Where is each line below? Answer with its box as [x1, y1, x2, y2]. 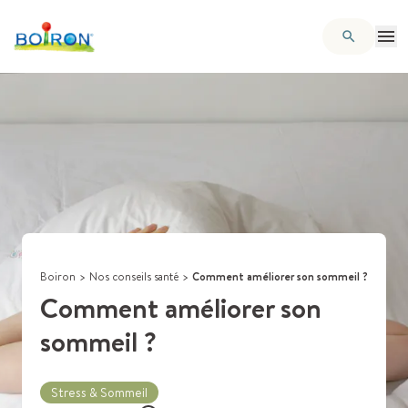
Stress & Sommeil [51, 383, 148, 402]
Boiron [40, 269, 76, 284]
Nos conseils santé [89, 269, 178, 284]
